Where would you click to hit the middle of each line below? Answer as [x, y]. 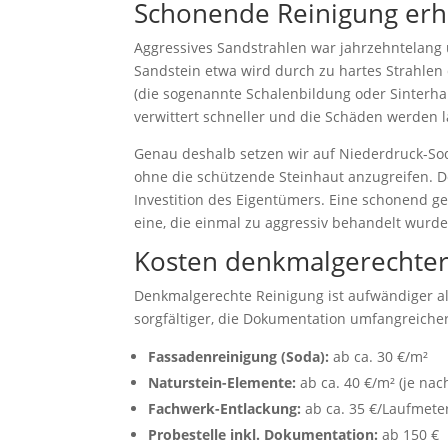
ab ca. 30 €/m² [379, 356]
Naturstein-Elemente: [222, 382]
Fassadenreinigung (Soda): [239, 356]
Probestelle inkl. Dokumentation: [263, 434]
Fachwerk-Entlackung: [225, 408]
